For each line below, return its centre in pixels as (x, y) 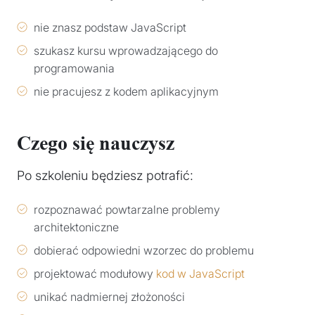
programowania (74, 69)
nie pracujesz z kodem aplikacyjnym (126, 92)
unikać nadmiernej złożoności (109, 297)
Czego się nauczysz (96, 143)
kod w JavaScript (200, 274)
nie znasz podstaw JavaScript (110, 28)
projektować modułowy (95, 274)
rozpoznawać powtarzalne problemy (127, 210)
